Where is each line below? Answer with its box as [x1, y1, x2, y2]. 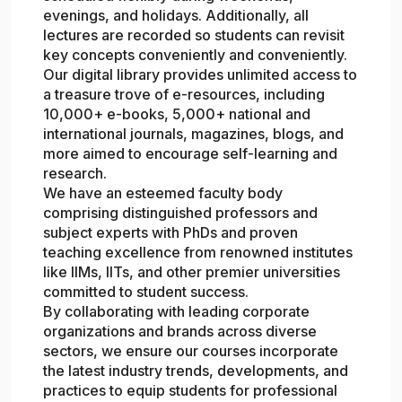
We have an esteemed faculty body [43, 184, 284, 203]
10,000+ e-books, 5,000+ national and [43, 105, 311, 124]
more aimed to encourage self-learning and [43, 144, 338, 163]
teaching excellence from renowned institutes [43, 243, 354, 262]
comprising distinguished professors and [43, 204, 319, 223]
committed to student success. [43, 283, 249, 301]
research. [43, 164, 108, 183]
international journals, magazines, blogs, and [43, 125, 345, 144]
